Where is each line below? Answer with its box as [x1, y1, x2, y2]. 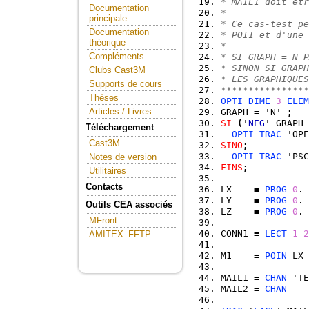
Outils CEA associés [86, 199, 172, 210]
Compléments [89, 51, 144, 61]
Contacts [86, 181, 123, 192]
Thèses [89, 92, 119, 103]
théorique [89, 37, 126, 48]
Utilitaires [89, 166, 126, 176]
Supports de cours [89, 79, 162, 89]
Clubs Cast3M [89, 65, 146, 75]
